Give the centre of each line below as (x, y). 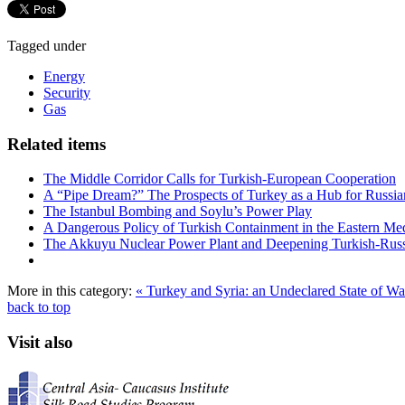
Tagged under (47, 45)
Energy (64, 76)
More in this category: (70, 291)
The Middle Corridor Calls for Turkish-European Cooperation (220, 179)
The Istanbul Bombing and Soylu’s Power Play (178, 212)
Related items (57, 144)
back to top (39, 307)
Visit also (40, 342)
